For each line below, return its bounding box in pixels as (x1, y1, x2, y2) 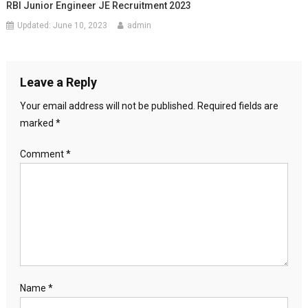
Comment (19, 148, 66, 159)
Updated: (17, 21, 54, 30)
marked (19, 118, 56, 129)
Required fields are (197, 100, 278, 111)
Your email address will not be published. (19, 100, 195, 111)
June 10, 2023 (53, 21, 108, 30)
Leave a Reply (19, 75, 97, 89)
